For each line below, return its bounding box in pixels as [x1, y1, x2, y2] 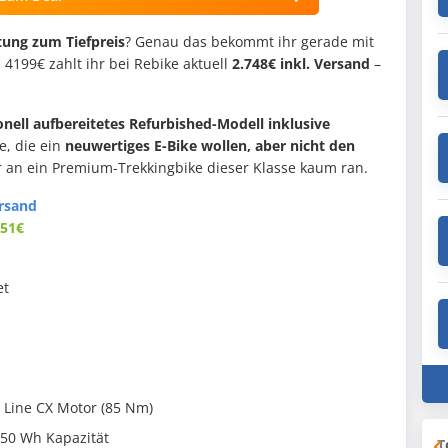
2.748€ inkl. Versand [232, 54, 370, 74]
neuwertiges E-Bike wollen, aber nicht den [65, 136, 355, 156]
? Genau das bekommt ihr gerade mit [125, 32, 374, 52]
